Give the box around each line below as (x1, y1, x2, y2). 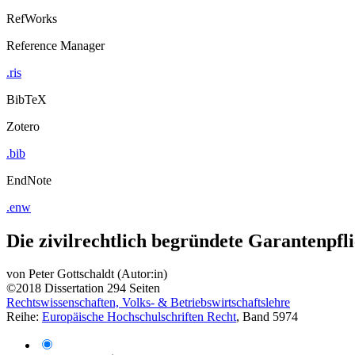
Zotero (6, 119, 40, 133)
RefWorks (6, 11, 57, 25)
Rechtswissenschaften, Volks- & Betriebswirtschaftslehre (6, 296, 290, 310)
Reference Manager (6, 38, 105, 52)
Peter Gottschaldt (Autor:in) (29, 267, 167, 281)
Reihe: (6, 310, 42, 324)
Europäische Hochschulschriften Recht (42, 310, 236, 324)
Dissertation (44, 281, 104, 296)
